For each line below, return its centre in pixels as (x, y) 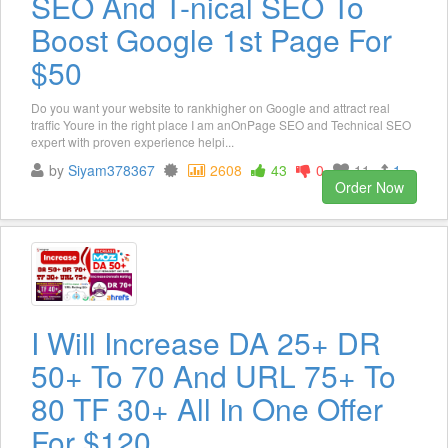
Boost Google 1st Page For (211, 40)
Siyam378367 (111, 170)
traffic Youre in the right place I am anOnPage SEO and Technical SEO (221, 125)
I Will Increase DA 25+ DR (206, 343)
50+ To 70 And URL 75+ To (213, 376)
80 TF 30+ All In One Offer (207, 409)
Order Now (369, 187)
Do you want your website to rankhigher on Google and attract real (210, 108)
